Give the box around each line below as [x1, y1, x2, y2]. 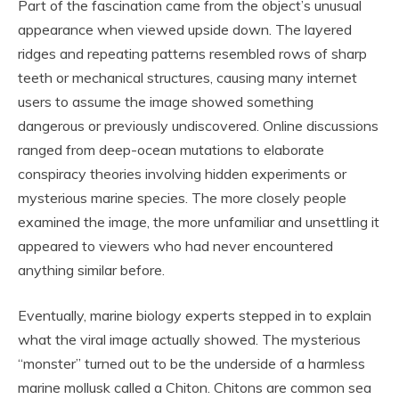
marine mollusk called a [18, 379, 166, 397]
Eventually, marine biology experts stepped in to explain [18, 306, 371, 325]
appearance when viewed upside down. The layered [18, 20, 352, 39]
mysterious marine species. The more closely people [18, 189, 346, 208]
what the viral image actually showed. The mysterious [18, 330, 361, 349]
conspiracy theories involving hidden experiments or [18, 165, 346, 183]
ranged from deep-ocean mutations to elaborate [18, 141, 324, 159]
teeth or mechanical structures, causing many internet [18, 69, 357, 87]
